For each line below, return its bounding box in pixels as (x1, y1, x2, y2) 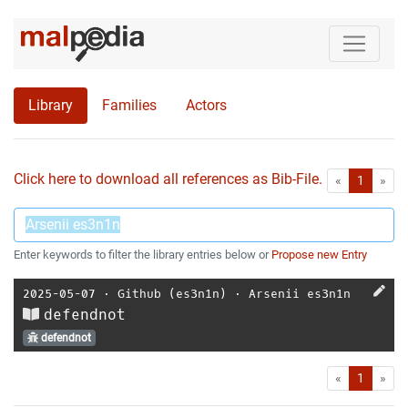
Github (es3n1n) (117, 286, 227, 301)
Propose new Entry (271, 248, 367, 261)
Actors (186, 97, 227, 114)
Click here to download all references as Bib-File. (14, 170, 322, 188)
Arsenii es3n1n (249, 286, 351, 301)
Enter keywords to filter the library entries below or (14, 248, 271, 261)
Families (102, 97, 157, 114)
